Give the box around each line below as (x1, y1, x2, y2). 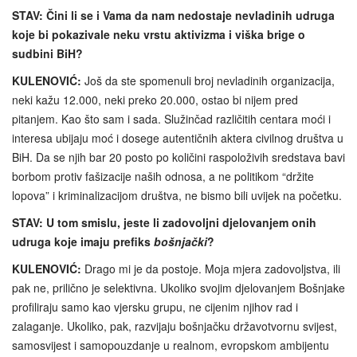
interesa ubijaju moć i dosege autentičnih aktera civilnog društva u (12, 129, 343, 146)
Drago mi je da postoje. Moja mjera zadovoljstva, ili (81, 260, 340, 277)
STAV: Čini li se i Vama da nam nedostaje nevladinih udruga (12, 6, 335, 23)
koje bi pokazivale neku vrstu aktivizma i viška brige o (12, 25, 305, 42)
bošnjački (154, 233, 207, 249)
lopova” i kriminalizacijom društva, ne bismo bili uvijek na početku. (12, 186, 342, 203)
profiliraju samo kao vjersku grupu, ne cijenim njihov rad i (12, 298, 298, 315)
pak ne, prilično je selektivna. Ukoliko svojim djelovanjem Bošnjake (12, 279, 345, 296)
